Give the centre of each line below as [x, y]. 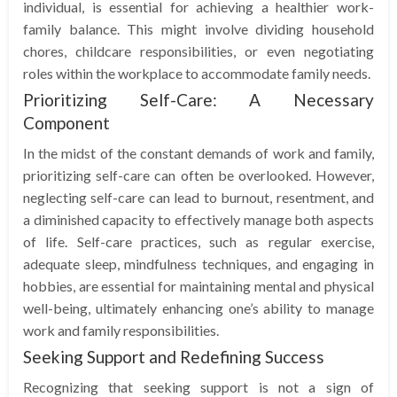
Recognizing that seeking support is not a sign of [198, 386]
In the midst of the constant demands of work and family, [198, 152]
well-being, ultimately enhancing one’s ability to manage [198, 307]
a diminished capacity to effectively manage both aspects [198, 219]
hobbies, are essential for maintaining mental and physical [198, 285]
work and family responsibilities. [121, 330]
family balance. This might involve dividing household [198, 28]
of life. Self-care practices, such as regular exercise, [198, 241]
